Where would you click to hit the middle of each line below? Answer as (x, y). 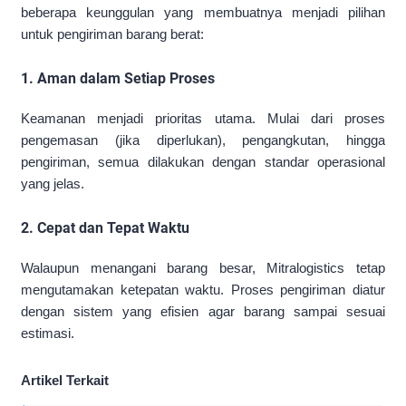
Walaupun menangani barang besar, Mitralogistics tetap (203, 268)
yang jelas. (53, 184)
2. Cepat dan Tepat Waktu (105, 228)
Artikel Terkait (65, 381)
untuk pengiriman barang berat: (112, 34)
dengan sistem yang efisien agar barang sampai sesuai (203, 312)
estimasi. (48, 333)
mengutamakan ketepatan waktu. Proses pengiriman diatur (203, 290)
